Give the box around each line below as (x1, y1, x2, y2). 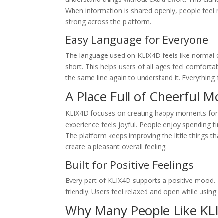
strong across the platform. (65, 17, 152, 27)
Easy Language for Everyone (65, 32, 209, 47)
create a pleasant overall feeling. (65, 142, 167, 152)
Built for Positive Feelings (65, 157, 194, 172)
